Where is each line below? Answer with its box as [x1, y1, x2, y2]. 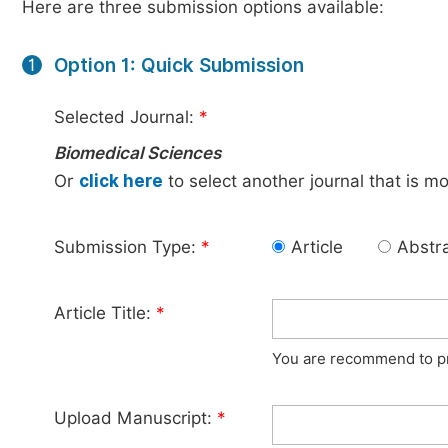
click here [79, 171, 163, 191]
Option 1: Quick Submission [54, 54, 304, 76]
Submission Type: [54, 237, 201, 257]
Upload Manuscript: [54, 408, 217, 428]
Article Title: [54, 303, 156, 323]
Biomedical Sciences [54, 143, 221, 163]
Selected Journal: [54, 107, 199, 127]
